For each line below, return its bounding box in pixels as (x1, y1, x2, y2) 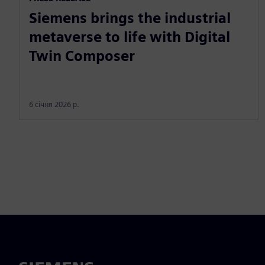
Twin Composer (29, 47, 135, 64)
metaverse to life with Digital (29, 28, 230, 46)
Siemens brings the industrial (29, 9, 231, 27)
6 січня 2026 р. (29, 99, 79, 109)
